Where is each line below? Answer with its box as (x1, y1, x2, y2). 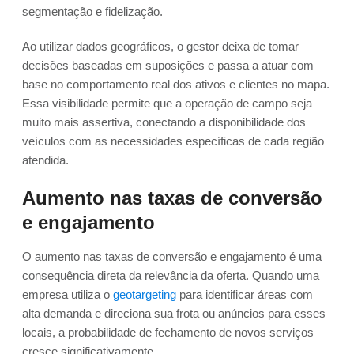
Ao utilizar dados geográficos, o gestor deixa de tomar (22, 40, 299, 54)
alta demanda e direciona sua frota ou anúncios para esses (22, 307, 326, 321)
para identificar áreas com (176, 288, 313, 302)
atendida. (22, 153, 69, 168)
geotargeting (113, 288, 176, 302)
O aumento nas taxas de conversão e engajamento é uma (22, 250, 322, 264)
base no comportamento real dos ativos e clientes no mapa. (22, 77, 330, 92)
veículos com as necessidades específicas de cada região (22, 134, 324, 149)
